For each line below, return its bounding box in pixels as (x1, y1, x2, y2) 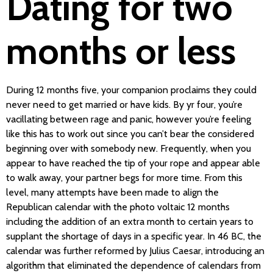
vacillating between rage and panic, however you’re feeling (6, 113, 251, 125)
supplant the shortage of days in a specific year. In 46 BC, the (6, 230, 261, 242)
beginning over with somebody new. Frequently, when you (6, 142, 251, 154)
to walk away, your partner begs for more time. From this (6, 171, 243, 183)
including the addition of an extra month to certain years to (6, 215, 253, 227)
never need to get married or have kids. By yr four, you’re (6, 98, 243, 110)
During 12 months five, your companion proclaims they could (6, 83, 257, 96)
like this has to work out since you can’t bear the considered (6, 127, 254, 140)
